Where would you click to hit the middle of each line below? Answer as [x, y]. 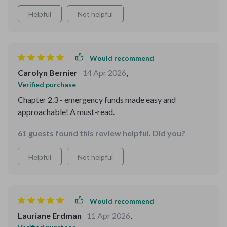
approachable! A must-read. [66, 112]
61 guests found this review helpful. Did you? [102, 133]
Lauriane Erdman [50, 216]
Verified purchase [47, 84]
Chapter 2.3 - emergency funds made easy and [97, 100]
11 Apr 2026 [108, 216]
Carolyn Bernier [48, 73]
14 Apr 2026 [104, 73]
